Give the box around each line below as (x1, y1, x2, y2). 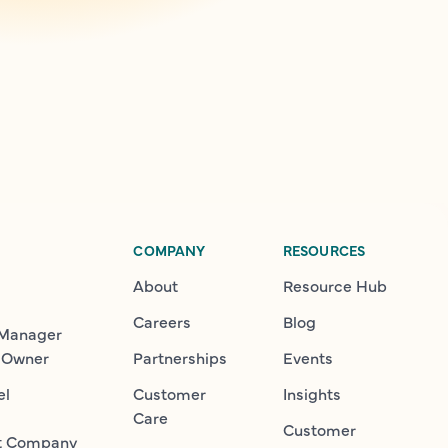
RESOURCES (282, 240, 366, 260)
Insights (282, 382, 341, 404)
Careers (133, 310, 192, 332)
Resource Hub (282, 274, 387, 296)
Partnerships (133, 346, 228, 368)
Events (282, 346, 333, 368)
